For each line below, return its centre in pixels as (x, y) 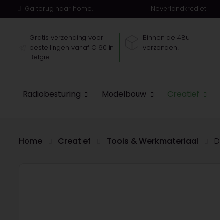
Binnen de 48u (166, 37)
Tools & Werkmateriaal (152, 141)
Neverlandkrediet (179, 9)
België (40, 57)
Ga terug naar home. (58, 9)
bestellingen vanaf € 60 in (72, 47)
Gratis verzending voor (67, 37)
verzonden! (161, 47)
